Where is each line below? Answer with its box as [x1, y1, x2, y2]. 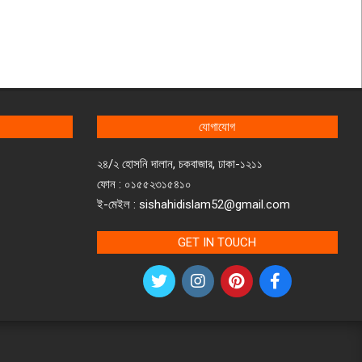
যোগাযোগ [199, 119, 236, 134]
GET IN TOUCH [178, 234, 257, 250]
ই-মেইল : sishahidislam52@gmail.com [96, 196, 290, 212]
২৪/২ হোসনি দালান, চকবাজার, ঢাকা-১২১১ [96, 156, 263, 171]
